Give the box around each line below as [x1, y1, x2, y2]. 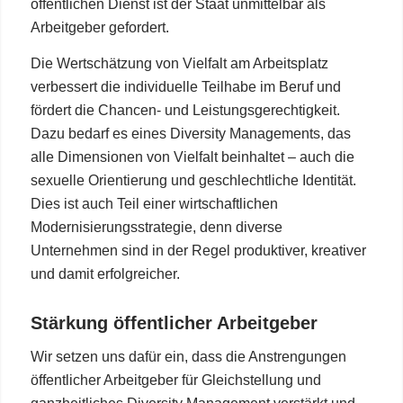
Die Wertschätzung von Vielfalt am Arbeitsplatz [30, 56, 328, 72]
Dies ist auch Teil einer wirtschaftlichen [30, 196, 278, 212]
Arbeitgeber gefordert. [30, 20, 169, 36]
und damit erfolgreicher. [30, 266, 180, 282]
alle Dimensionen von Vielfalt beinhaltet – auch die [30, 149, 354, 166]
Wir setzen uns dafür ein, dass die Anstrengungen [30, 348, 346, 364]
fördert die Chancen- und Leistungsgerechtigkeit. [30, 103, 340, 119]
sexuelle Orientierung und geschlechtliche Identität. [30, 173, 356, 189]
